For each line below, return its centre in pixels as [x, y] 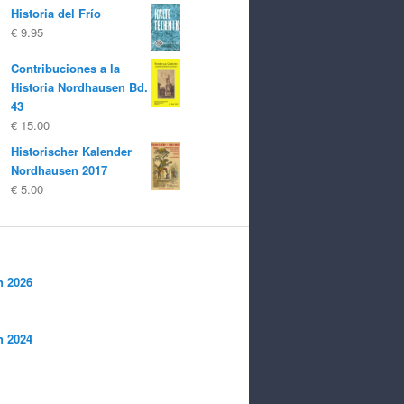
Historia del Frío [56, 13]
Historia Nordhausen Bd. [79, 87]
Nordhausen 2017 [59, 170]
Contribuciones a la [65, 69]
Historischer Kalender [71, 151]
